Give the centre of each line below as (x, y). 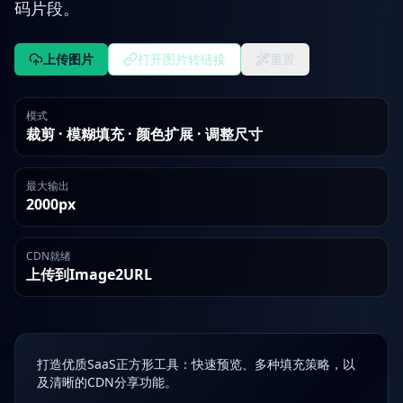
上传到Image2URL (89, 274)
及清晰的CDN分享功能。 (107, 382)
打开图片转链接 (182, 59)
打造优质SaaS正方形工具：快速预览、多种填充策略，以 (196, 364)
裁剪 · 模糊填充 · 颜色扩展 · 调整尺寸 (144, 134)
